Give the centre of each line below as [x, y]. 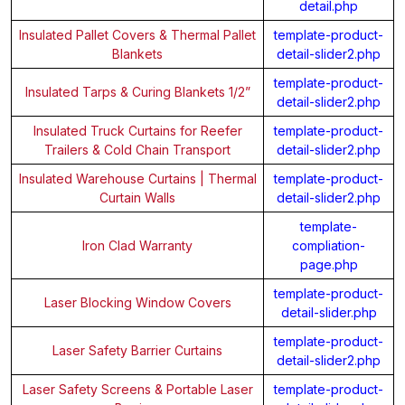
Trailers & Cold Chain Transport [137, 149]
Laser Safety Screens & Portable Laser [137, 389]
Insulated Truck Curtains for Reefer [137, 130]
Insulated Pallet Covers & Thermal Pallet [137, 34]
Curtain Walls [137, 197]
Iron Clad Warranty [137, 245]
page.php [329, 264]
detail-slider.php [329, 312]
